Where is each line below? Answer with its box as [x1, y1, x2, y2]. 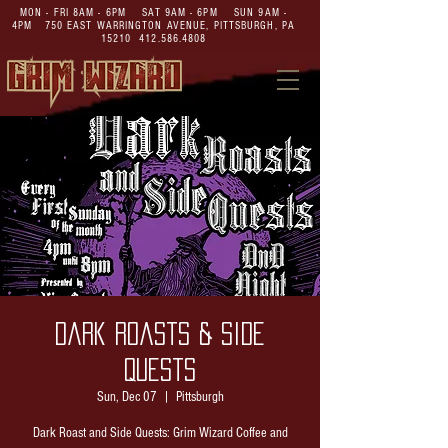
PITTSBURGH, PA [213, 19, 295, 32]
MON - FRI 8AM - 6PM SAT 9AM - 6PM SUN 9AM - [20, 6, 287, 19]
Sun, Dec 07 [96, 389, 157, 405]
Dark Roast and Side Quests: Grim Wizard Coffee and [32, 425, 288, 441]
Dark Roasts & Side [55, 323, 265, 345]
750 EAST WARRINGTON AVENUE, [44, 19, 214, 32]
